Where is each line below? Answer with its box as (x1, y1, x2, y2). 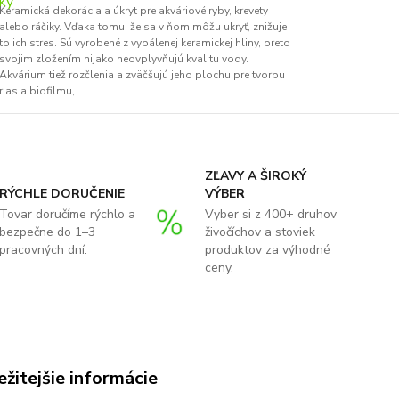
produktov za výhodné (204, 241, 330, 258)
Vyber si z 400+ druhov (204, 206, 337, 223)
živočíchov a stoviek (204, 224, 315, 240)
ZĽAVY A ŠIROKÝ (204, 167, 306, 184)
